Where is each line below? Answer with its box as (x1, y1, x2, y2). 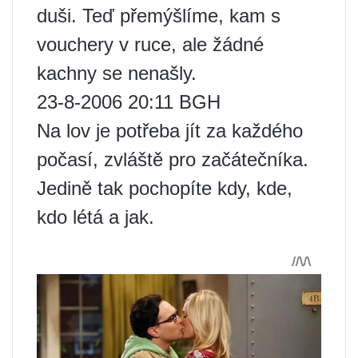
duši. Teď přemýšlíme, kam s (37, 5, 280, 27)
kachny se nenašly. (37, 62, 197, 85)
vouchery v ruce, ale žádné (37, 34, 264, 56)
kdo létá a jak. (37, 206, 154, 229)
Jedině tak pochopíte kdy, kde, (37, 177, 292, 200)
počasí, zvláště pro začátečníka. (37, 149, 308, 171)
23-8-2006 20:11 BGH (37, 91, 221, 113)
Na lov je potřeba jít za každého (37, 120, 303, 142)
